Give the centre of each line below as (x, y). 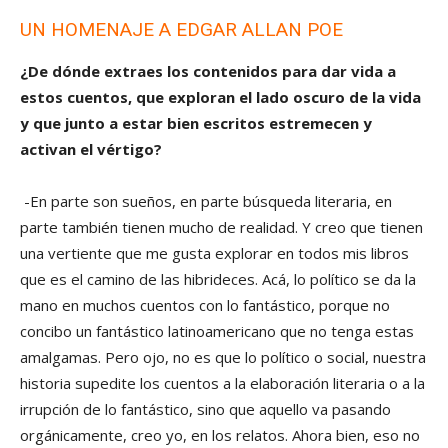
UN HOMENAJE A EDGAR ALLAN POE (181, 30)
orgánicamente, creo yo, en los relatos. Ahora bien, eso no (220, 435)
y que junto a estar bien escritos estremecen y (196, 123)
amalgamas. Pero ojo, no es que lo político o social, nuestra (223, 357)
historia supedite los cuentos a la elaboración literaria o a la (222, 383)
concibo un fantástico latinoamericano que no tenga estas (217, 331)
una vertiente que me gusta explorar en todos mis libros (214, 253)
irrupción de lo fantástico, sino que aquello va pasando (205, 409)
